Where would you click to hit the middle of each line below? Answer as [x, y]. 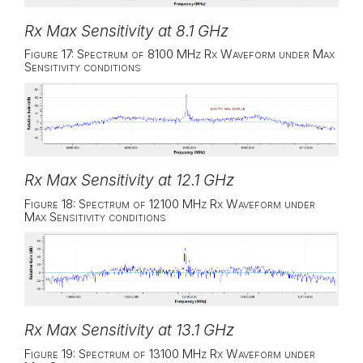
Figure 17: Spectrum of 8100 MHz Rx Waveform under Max [179, 54]
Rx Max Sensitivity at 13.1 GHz [129, 331]
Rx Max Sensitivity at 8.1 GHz [126, 31]
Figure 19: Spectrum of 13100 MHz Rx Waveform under [170, 353]
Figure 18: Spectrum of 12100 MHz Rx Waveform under [170, 203]
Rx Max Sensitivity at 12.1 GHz [129, 181]
